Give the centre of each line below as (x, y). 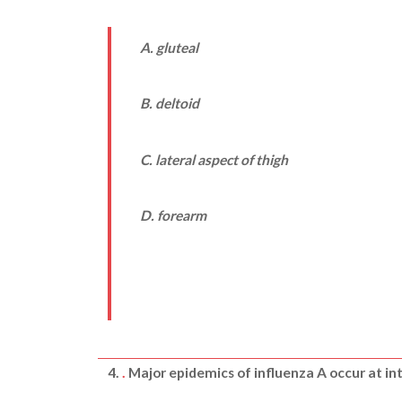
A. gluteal (169, 48)
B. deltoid (169, 104)
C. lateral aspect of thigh (214, 159)
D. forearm (173, 215)
